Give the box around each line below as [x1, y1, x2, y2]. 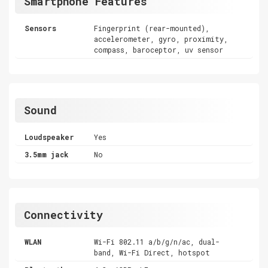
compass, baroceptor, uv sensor [94, 44, 224, 54]
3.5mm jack [25, 149, 68, 159]
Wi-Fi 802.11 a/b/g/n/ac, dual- [94, 236, 220, 246]
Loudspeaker [25, 132, 74, 142]
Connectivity [24, 207, 103, 222]
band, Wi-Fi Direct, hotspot [94, 247, 211, 257]
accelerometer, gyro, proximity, [94, 33, 229, 44]
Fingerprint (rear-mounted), [94, 23, 210, 33]
